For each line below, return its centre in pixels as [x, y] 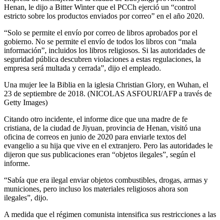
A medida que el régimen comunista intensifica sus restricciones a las [110, 215]
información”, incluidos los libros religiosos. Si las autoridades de [105, 51]
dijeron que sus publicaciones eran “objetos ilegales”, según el [100, 155]
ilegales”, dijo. [26, 198]
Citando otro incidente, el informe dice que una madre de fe [96, 119]
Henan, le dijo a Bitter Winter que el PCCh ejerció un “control [100, 7]
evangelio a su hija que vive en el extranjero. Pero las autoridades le [108, 146]
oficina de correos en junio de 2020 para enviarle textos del [95, 137]
